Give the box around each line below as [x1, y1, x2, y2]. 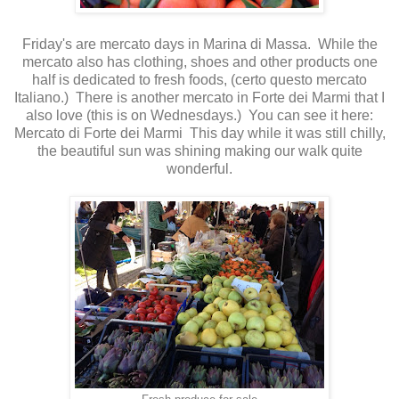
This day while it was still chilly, [182, 125, 386, 141]
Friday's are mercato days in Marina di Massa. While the [21, 36, 378, 52]
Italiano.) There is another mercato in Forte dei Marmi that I [14, 89, 385, 105]
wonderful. [167, 160, 232, 176]
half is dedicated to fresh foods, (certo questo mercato [32, 71, 367, 87]
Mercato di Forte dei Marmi [13, 125, 183, 141]
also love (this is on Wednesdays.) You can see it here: [26, 107, 373, 123]
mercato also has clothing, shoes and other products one [21, 53, 378, 69]
